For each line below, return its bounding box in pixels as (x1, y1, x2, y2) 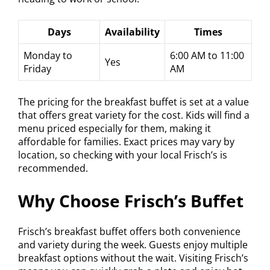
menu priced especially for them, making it (18, 121, 211, 135)
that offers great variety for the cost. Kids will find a (18, 108, 250, 122)
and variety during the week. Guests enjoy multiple (18, 237, 248, 251)
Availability (105, 25, 160, 39)
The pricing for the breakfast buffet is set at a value (18, 95, 249, 108)
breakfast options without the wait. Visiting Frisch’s (18, 251, 248, 265)
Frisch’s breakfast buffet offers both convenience (18, 224, 240, 238)
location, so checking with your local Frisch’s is (18, 148, 227, 162)
